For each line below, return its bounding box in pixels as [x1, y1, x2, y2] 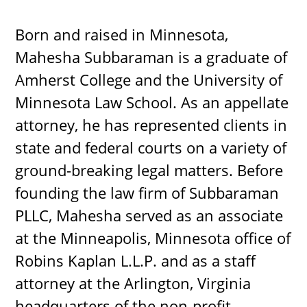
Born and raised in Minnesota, [15, 24, 229, 45]
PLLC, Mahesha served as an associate [15, 205, 284, 225]
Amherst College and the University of [15, 69, 283, 90]
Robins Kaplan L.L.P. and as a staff [15, 250, 256, 271]
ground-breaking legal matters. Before [15, 160, 284, 180]
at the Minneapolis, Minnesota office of [15, 228, 291, 248]
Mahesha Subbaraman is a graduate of [15, 47, 288, 67]
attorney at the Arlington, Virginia [15, 273, 251, 293]
